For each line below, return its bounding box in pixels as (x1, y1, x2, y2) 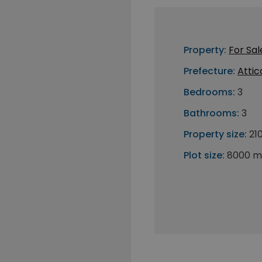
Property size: (184, 127, 247, 141)
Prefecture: (184, 64, 235, 78)
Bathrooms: (184, 106, 239, 120)
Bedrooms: (184, 85, 235, 99)
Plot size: (184, 149, 225, 162)
